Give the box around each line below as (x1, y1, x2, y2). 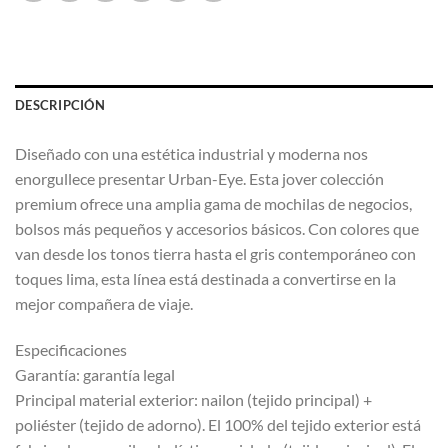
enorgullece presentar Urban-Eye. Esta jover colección (15, 168, 384, 188)
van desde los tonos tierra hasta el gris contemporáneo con (15, 243, 416, 263)
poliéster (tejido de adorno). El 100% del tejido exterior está (15, 414, 421, 434)
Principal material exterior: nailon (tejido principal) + (15, 389, 372, 409)
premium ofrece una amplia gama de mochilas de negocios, (15, 193, 412, 213)
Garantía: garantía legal (15, 364, 175, 384)
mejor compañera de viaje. (15, 293, 193, 313)
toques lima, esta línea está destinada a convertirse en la (15, 268, 396, 288)
